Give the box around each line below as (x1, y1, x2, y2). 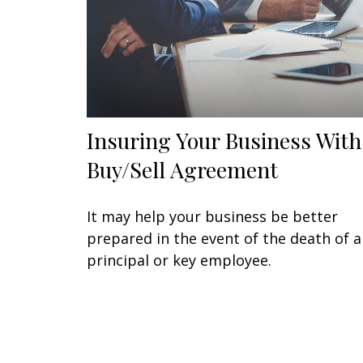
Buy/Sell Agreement (87, 154, 278, 184)
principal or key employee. (87, 250, 271, 270)
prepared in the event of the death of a (87, 228, 361, 248)
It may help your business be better (87, 206, 338, 226)
